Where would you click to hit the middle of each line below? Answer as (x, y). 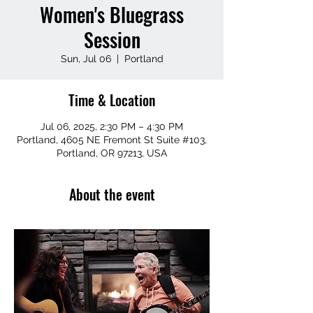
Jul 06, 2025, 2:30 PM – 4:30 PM (112, 126)
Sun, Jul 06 (86, 59)
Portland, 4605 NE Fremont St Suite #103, (112, 140)
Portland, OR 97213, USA (112, 153)
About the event (112, 194)
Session (112, 39)
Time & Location (112, 100)
